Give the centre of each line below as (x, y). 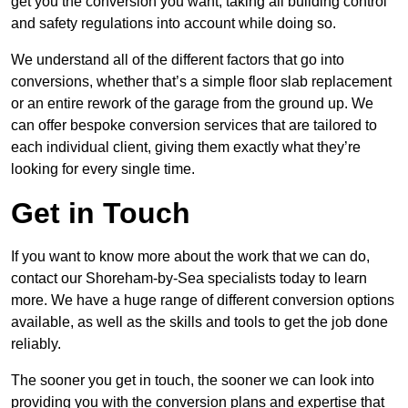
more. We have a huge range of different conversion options (203, 301)
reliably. (36, 344)
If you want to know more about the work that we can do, (190, 257)
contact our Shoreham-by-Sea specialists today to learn (189, 279)
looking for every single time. (103, 169)
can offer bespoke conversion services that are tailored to (194, 126)
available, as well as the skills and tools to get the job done (199, 322)
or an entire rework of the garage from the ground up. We (192, 104)
